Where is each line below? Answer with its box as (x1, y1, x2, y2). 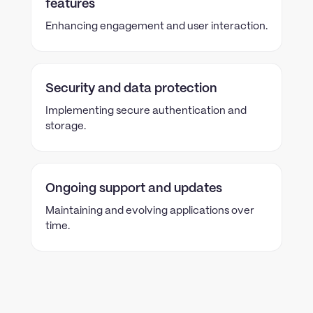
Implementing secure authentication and (45, 106, 247, 116)
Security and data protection (45, 82, 217, 95)
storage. (45, 122, 86, 131)
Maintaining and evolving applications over (45, 206, 254, 216)
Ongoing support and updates (45, 182, 222, 195)
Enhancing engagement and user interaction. (45, 22, 268, 31)
